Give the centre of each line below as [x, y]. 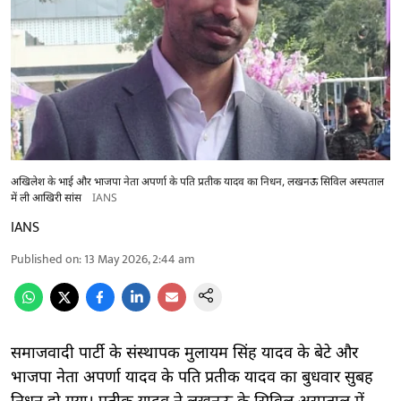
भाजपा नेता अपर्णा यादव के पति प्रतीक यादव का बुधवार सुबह [192, 378]
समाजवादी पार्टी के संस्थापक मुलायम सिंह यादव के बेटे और [184, 354]
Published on [45, 259]
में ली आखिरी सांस [46, 198]
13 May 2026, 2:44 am [140, 259]
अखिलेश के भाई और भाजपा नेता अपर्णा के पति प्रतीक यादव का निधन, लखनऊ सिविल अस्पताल [197, 182]
